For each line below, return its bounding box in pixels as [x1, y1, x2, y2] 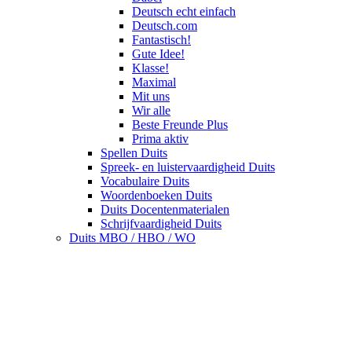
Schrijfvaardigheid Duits [101, 217, 222, 231]
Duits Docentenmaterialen [101, 203, 229, 217]
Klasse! [132, 61, 169, 75]
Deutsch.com [132, 19, 197, 33]
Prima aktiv [132, 132, 189, 146]
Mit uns [132, 90, 170, 104]
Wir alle [132, 104, 170, 118]
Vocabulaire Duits [101, 174, 189, 189]
